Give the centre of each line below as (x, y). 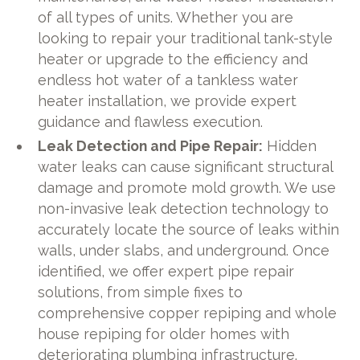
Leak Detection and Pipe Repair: (151, 145)
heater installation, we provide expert (168, 101)
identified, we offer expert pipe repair (166, 271)
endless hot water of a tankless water (168, 80)
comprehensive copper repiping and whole (188, 313)
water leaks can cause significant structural (186, 166)
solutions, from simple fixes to (141, 292)
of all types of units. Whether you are (166, 18)
